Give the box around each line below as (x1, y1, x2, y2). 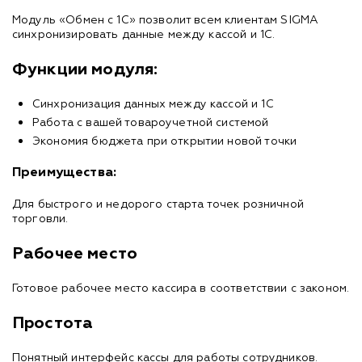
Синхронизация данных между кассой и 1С (32, 98, 274, 110)
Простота (12, 314, 94, 331)
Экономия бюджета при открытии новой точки (32, 135, 297, 147)
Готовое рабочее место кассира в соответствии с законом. (12, 282, 350, 294)
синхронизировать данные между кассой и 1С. (12, 28, 276, 40)
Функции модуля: (12, 61, 158, 78)
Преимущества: (12, 166, 116, 179)
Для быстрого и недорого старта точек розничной (12, 198, 304, 210)
